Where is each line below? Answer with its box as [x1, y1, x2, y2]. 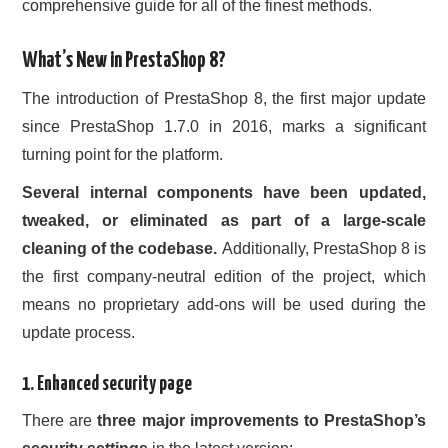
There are [22, 412, 98, 430]
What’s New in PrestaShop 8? [22, 50, 227, 71]
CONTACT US [42, 21, 119, 40]
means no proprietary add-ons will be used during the [22, 296, 426, 313]
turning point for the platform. [22, 146, 224, 163]
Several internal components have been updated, [22, 184, 426, 201]
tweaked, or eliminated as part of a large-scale [22, 212, 426, 229]
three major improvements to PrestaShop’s [97, 412, 426, 430]
